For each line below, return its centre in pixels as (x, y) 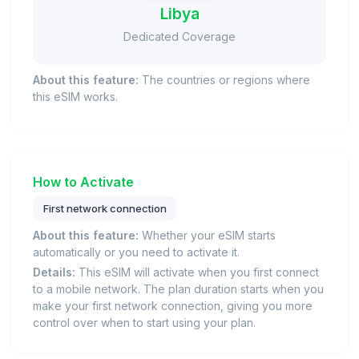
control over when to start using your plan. (144, 323)
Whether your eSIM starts (207, 236)
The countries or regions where (224, 80)
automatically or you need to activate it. (136, 252)
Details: (54, 272)
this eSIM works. (75, 97)
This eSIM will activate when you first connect (197, 272)
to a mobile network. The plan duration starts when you (178, 289)
